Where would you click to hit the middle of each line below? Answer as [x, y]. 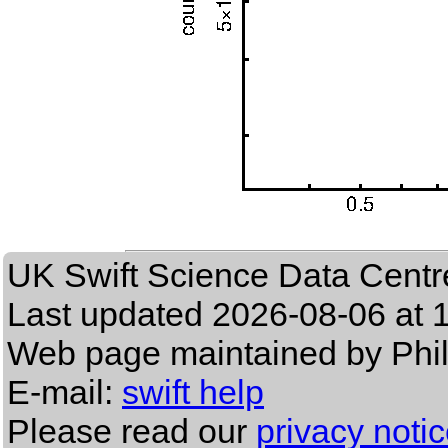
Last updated [109, 314]
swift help [193, 392]
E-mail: [64, 392]
